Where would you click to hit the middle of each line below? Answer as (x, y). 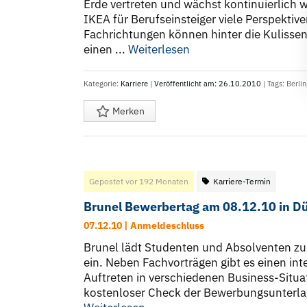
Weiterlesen (159, 50)
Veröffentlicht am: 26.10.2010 (208, 84)
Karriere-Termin (242, 182)
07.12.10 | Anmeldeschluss (144, 226)
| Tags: (274, 84)
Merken (127, 111)
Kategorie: (102, 84)
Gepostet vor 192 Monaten (139, 182)
